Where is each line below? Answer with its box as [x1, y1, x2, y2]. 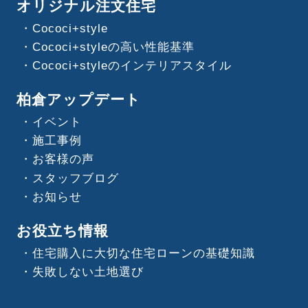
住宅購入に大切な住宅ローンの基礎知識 [32, 246, 255, 260]
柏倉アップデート [16, 91, 141, 108]
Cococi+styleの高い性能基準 [32, 40, 195, 54]
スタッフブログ [32, 171, 119, 185]
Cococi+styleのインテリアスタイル [32, 59, 232, 73]
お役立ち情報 [16, 223, 109, 239]
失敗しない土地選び [32, 265, 144, 278]
